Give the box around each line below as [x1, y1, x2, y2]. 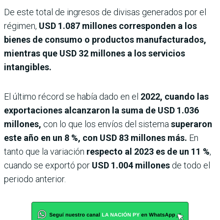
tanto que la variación [4, 146, 86, 157]
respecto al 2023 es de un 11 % [86, 146, 210, 157]
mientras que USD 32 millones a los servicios [4, 48, 185, 58]
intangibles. [4, 61, 52, 72]
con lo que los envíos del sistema [41, 118, 171, 129]
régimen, [4, 20, 39, 31]
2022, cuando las [138, 91, 209, 102]
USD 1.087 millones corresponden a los [39, 20, 197, 31]
